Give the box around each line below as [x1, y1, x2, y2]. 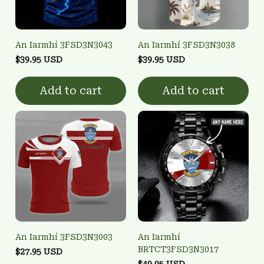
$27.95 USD [15, 246, 62, 256]
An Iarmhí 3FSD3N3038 [138, 39, 235, 49]
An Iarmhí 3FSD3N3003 [15, 232, 113, 242]
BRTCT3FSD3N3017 [138, 244, 219, 254]
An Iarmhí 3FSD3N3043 [15, 39, 113, 49]
